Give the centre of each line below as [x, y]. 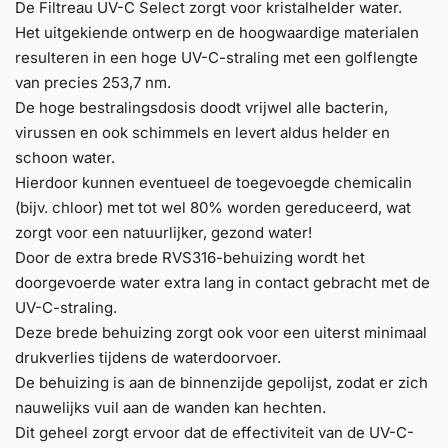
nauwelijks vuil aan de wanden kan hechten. [170, 407]
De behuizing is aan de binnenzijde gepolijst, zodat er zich [221, 382]
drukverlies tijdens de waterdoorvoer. [148, 357]
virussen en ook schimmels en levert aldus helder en [202, 132]
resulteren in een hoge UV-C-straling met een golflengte [216, 57]
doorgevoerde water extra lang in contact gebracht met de [222, 282]
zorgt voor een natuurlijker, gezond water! [163, 232]
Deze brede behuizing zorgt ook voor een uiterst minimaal [221, 332]
